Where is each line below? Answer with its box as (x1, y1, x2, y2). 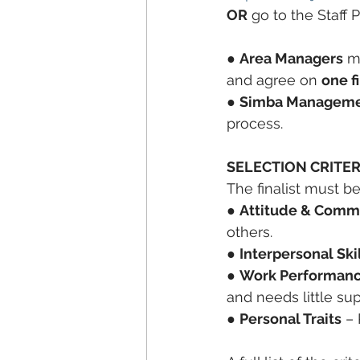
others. (227, 223, 272, 240)
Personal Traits (239, 310, 342, 327)
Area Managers (239, 50, 343, 67)
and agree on (227, 72, 321, 88)
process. (227, 115, 283, 132)
